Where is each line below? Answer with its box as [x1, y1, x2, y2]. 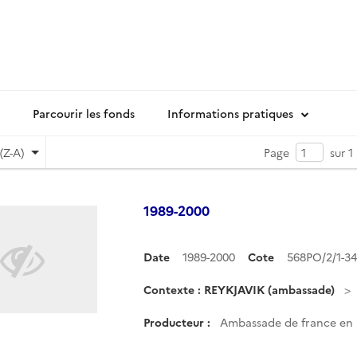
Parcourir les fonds [33, 105, 135, 121]
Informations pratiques [167, 105, 293, 121]
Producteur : [143, 314, 210, 330]
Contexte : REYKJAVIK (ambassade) [143, 281, 335, 297]
